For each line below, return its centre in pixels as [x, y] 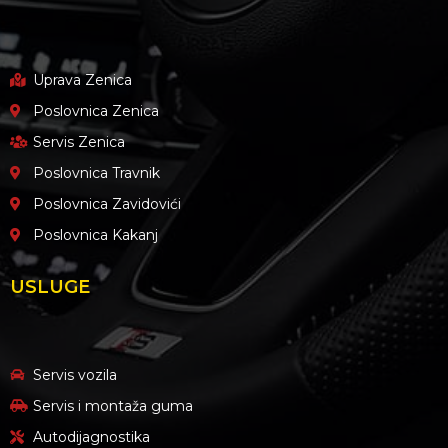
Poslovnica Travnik [96, 172]
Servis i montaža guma [112, 405]
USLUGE [50, 286]
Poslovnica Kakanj [95, 234]
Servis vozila [74, 374]
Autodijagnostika [91, 436]
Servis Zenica [78, 141]
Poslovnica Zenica [95, 110]
